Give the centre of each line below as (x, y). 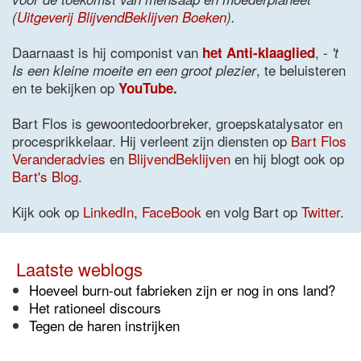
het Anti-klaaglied (259, 52)
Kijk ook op (48, 212)
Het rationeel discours (95, 307)
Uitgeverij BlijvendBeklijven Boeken (122, 17)
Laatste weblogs (79, 269)
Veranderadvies (59, 158)
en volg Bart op (251, 212)
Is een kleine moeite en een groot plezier (134, 70)
